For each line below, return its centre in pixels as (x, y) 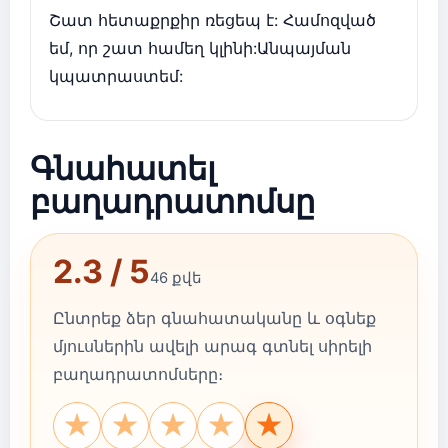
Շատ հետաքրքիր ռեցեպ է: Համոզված (212, 20)
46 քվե (176, 278)
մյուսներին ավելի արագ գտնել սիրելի (212, 346)
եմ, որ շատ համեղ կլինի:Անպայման (200, 48)
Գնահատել (123, 168)
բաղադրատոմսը (172, 201)
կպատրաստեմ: (116, 76)
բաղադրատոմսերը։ (138, 374)
